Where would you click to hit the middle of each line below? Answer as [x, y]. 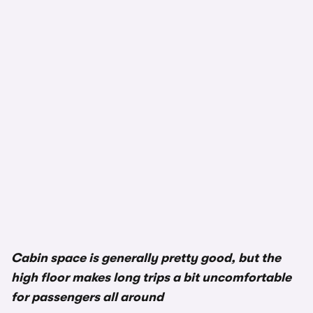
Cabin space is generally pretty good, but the [146, 258]
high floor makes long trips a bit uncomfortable [151, 278]
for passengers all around [87, 297]
